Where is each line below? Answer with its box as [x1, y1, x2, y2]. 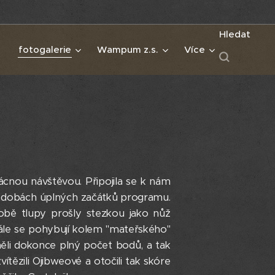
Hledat [219, 28, 250, 40]
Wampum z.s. [97, 44, 158, 55]
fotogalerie [18, 44, 71, 55]
